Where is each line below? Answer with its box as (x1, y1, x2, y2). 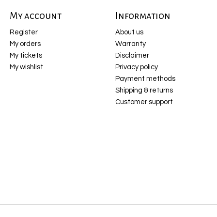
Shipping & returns (115, 87, 173, 94)
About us (115, 28, 143, 36)
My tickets (9, 51, 42, 59)
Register (9, 28, 38, 36)
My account (9, 11, 62, 21)
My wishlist (9, 63, 43, 71)
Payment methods (115, 75, 175, 83)
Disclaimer (115, 51, 149, 59)
